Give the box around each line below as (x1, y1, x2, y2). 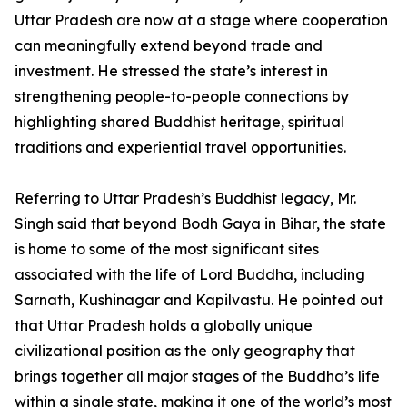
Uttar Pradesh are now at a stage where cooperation (15, 11, 388, 30)
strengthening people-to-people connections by (15, 87, 349, 106)
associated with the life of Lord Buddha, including (15, 265, 365, 284)
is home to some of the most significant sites (15, 240, 319, 259)
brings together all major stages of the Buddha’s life (15, 367, 380, 386)
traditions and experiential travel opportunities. (15, 138, 346, 157)
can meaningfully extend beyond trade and (15, 36, 323, 55)
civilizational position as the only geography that (15, 342, 355, 361)
